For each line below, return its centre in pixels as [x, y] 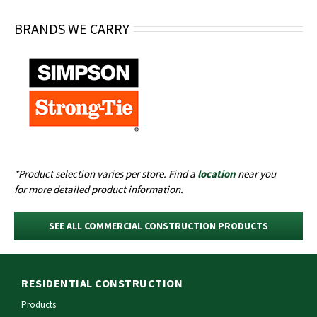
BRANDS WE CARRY [72, 28]
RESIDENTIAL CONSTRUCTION [102, 283]
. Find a [181, 173]
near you [256, 173]
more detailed [59, 189]
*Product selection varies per [78, 173]
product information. [137, 189]
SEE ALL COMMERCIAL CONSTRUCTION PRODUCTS [158, 225]
